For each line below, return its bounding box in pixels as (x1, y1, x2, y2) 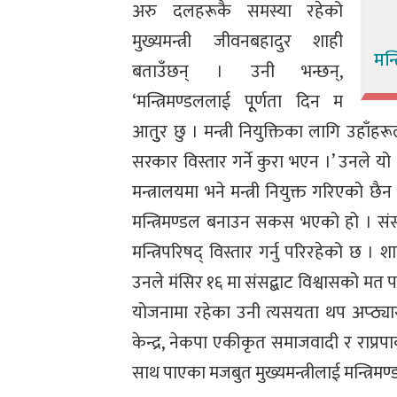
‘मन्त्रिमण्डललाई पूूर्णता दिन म (132, 87, 344, 118)
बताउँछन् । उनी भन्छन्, (132, 57, 344, 88)
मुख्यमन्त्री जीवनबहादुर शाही (132, 27, 344, 58)
